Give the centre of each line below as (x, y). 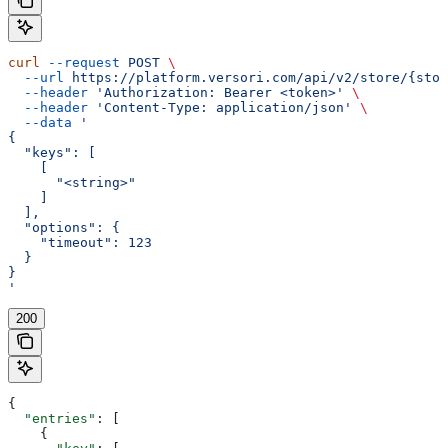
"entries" (52, 419)
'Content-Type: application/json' (220, 108)
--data (40, 123)
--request (80, 63)
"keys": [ (52, 153)
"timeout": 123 (80, 243)
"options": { (64, 228)
